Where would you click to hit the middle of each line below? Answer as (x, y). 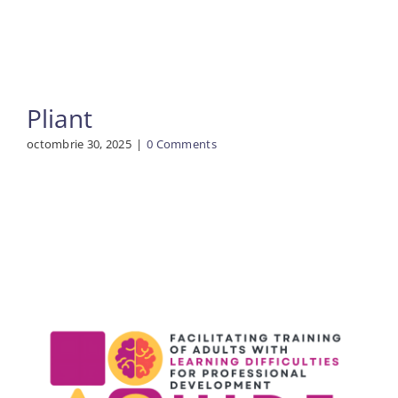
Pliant (59, 119)
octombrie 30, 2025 (79, 144)
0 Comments (182, 144)
